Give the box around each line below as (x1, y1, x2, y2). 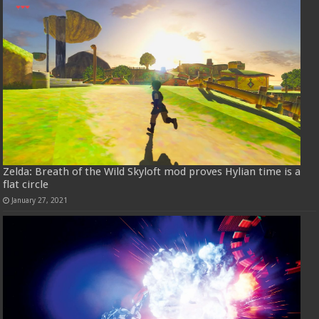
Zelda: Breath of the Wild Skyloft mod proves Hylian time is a (3, 164, 301, 178)
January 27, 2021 (11, 195, 68, 204)
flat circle (3, 177, 49, 191)
